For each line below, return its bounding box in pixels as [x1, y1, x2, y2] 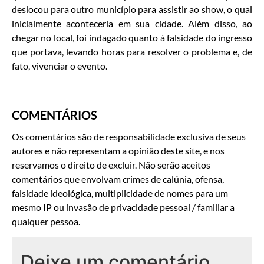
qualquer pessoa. [12, 216, 80, 227]
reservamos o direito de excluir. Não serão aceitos [12, 159, 210, 171]
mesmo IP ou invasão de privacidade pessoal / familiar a [12, 202, 235, 213]
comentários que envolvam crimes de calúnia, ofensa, [12, 173, 224, 185]
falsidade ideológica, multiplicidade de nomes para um [12, 187, 228, 199]
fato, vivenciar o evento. [12, 60, 107, 72]
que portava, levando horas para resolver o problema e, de [12, 46, 252, 58]
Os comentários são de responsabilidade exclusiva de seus [12, 131, 246, 143]
